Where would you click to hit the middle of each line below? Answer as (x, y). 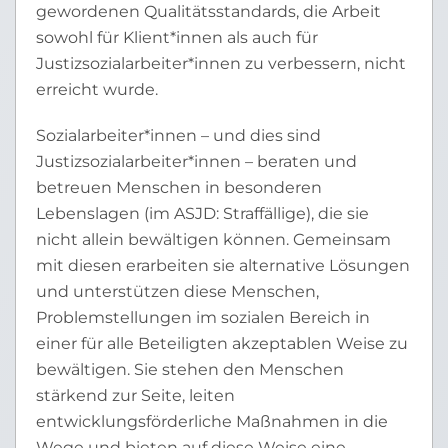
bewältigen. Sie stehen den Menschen (190, 369)
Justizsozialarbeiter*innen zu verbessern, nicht (221, 63)
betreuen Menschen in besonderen (179, 187)
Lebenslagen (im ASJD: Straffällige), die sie (202, 213)
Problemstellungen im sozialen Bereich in (203, 317)
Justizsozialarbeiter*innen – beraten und (196, 161)
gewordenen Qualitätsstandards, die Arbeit (208, 11)
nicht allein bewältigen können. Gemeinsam (213, 239)
